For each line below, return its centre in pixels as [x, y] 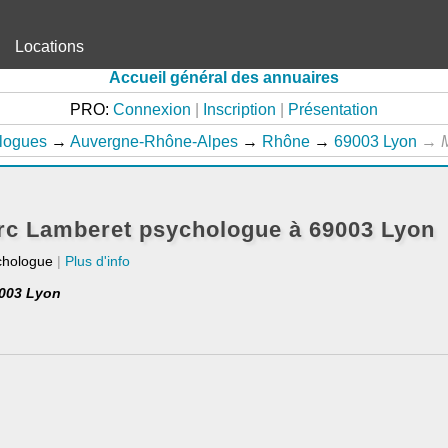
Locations [49, 46]
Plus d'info [97, 261]
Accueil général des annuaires [224, 77]
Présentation [333, 109]
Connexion [152, 109]
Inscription [239, 109]
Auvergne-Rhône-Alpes [153, 141]
